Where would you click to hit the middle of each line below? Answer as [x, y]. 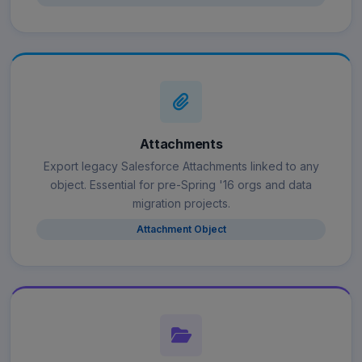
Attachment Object [181, 229]
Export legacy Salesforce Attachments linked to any [181, 166]
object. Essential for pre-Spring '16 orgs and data [181, 185]
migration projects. [181, 204]
